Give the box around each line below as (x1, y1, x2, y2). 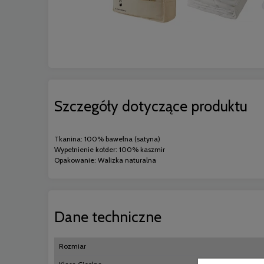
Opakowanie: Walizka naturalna (54, 156, 156, 165)
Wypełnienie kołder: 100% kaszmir (54, 145, 165, 154)
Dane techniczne (54, 208, 161, 226)
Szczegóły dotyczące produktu (54, 97, 247, 115)
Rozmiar (59, 242, 86, 251)
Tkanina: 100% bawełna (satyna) (54, 134, 160, 144)
